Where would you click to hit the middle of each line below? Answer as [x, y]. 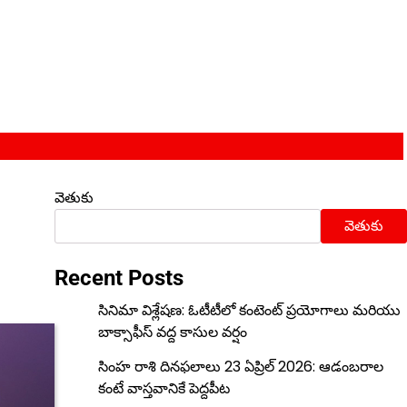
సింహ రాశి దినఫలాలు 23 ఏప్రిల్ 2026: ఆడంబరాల [240, 367]
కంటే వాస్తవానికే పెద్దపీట [164, 388]
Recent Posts [119, 278]
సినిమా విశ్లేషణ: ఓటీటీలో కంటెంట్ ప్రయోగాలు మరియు [249, 310]
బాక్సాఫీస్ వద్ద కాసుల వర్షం [172, 332]
